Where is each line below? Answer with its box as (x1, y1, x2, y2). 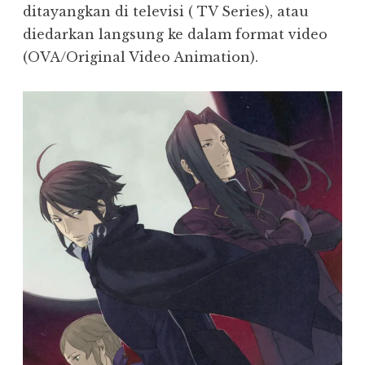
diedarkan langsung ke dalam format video (23, 26, 328, 43)
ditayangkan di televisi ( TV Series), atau (23, 3, 309, 20)
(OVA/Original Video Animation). (23, 49, 258, 66)
